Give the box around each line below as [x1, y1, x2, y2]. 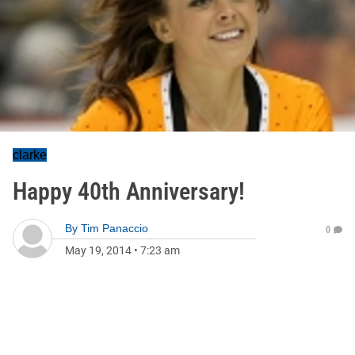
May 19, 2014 [65, 244, 132, 257]
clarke [13, 148, 47, 162]
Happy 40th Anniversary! [13, 177, 245, 205]
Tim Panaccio [81, 222, 148, 235]
